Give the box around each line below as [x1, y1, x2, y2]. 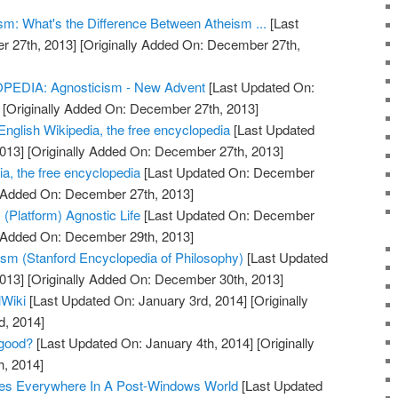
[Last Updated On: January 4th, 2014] [33, 332, 254, 352]
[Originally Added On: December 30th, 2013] [24, 268, 284, 288]
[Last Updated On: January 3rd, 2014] [26, 290, 248, 309]
